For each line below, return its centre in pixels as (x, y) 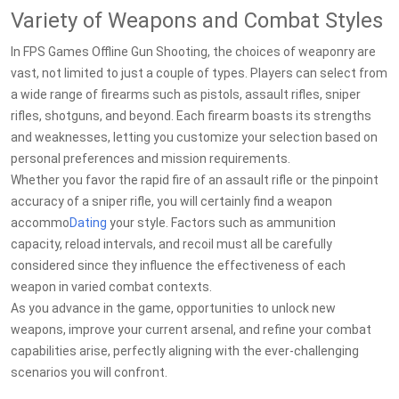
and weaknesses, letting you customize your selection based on (194, 137)
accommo (40, 223)
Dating (88, 223)
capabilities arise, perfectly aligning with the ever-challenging (185, 351)
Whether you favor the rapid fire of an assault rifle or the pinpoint (195, 180)
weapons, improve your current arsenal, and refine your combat (191, 330)
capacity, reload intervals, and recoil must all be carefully (171, 244)
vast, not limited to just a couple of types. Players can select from (199, 73)
